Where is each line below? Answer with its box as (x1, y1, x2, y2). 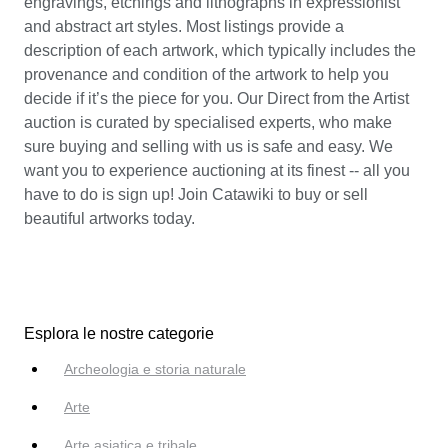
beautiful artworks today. (24, 209, 195, 227)
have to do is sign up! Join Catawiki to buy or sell (24, 185, 368, 203)
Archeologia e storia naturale (64, 361, 246, 378)
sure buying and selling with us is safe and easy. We (24, 137, 393, 155)
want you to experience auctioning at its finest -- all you (24, 161, 410, 179)
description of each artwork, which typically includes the (24, 41, 416, 59)
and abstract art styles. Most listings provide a (24, 17, 344, 35)
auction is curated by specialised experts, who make (24, 113, 392, 131)
